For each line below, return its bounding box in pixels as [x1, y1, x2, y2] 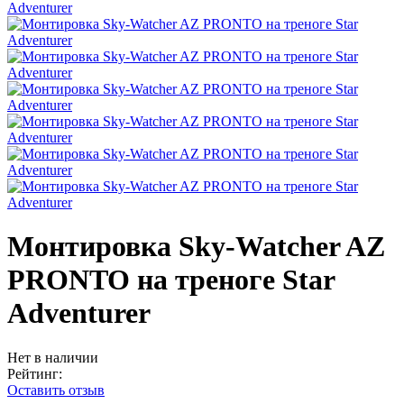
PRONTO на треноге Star [7, 263, 335, 297]
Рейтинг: [7, 365, 62, 381]
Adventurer [7, 297, 151, 330]
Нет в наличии [7, 349, 98, 365]
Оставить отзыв [7, 381, 105, 398]
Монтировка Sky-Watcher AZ [7, 230, 385, 263]
